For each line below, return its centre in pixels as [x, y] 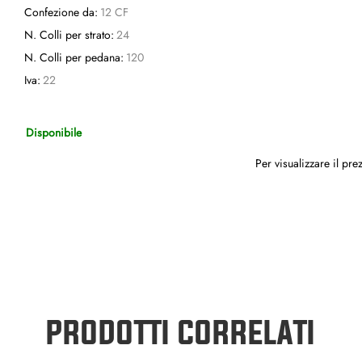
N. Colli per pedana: [74, 57]
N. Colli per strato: [69, 35]
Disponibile [54, 132]
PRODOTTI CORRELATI [181, 332]
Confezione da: [61, 12]
